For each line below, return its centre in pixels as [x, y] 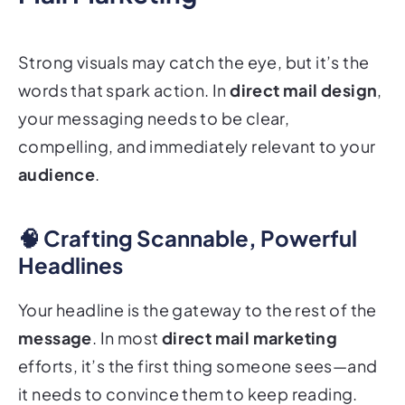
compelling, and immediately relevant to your [197, 122]
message [55, 314]
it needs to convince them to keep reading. [188, 370]
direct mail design [304, 66]
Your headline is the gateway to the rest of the [198, 286]
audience [57, 150]
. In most [127, 314]
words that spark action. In [124, 66]
